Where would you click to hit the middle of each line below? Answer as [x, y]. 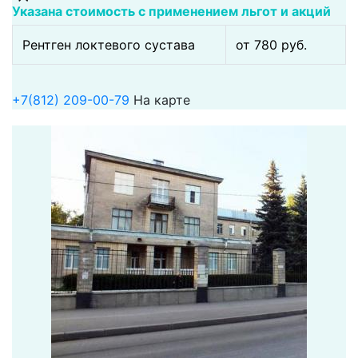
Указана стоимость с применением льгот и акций [171, 11]
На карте [162, 99]
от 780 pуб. [271, 44]
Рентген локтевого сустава [109, 44]
